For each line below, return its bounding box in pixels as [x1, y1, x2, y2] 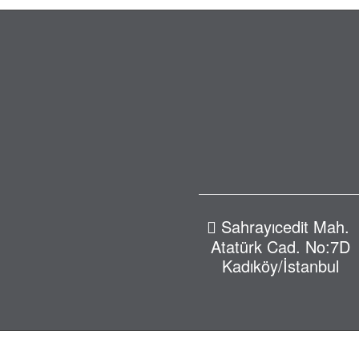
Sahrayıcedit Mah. [221, 215, 350, 239]
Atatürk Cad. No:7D [211, 235, 351, 259]
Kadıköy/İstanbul [222, 254, 340, 278]
